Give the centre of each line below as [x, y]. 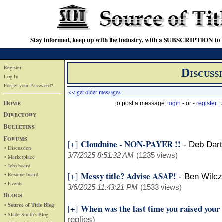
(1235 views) [157, 155]
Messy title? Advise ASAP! [129, 176]
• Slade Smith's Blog [26, 214]
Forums [15, 138]
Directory [20, 114]
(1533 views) [161, 187]
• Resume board [21, 174]
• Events [13, 183]
